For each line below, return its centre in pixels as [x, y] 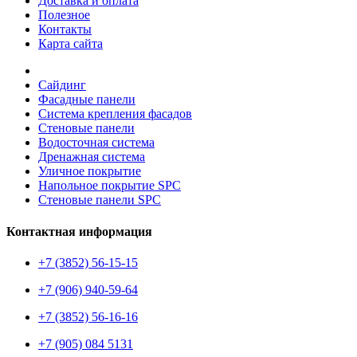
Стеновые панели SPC [100, 200]
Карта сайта [71, 44]
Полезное [64, 15]
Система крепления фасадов [115, 114]
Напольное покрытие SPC [110, 186]
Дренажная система [92, 157]
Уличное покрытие [90, 171]
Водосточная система [96, 143]
